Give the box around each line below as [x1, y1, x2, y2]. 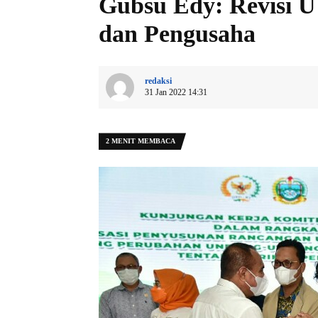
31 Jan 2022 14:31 [145, 87, 207, 98]
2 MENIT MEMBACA [106, 137, 175, 146]
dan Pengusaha [99, 21, 256, 48]
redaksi [145, 76, 172, 87]
